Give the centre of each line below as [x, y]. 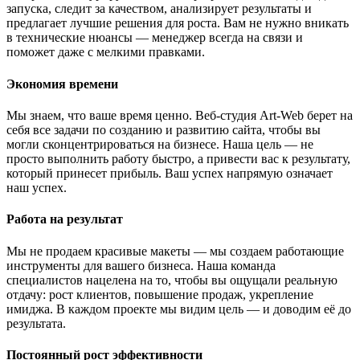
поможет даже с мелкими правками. [106, 52]
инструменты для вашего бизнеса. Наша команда [141, 265]
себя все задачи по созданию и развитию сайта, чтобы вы [164, 130]
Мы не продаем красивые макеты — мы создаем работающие [175, 251]
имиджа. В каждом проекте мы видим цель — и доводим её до [179, 309]
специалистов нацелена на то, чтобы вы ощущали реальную [172, 280]
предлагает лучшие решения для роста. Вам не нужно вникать [178, 23]
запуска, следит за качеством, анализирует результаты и [159, 9]
